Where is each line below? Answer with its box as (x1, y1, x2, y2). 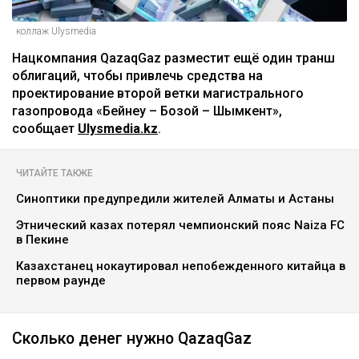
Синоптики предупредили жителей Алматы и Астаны (16, 192, 334, 207)
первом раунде (16, 273, 106, 288)
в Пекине (16, 232, 69, 248)
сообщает (12, 121, 78, 137)
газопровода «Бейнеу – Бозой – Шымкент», (12, 103, 282, 119)
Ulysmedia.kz (78, 121, 158, 137)
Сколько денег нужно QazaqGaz (12, 329, 252, 349)
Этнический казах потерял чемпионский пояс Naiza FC (16, 218, 345, 233)
